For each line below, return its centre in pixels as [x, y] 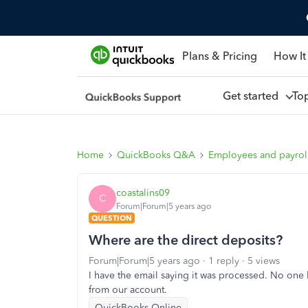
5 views [264, 261]
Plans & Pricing [219, 56]
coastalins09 [143, 192]
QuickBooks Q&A [156, 155]
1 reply [224, 261]
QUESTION [112, 218]
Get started [253, 96]
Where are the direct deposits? [186, 240]
